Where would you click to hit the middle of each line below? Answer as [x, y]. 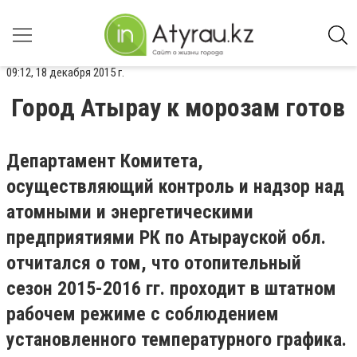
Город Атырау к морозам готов [178, 108]
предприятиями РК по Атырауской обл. [166, 237]
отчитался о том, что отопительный [154, 263]
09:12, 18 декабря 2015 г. [65, 73]
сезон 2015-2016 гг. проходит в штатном [171, 288]
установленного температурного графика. [177, 339]
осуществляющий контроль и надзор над [175, 186]
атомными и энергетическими [130, 212]
